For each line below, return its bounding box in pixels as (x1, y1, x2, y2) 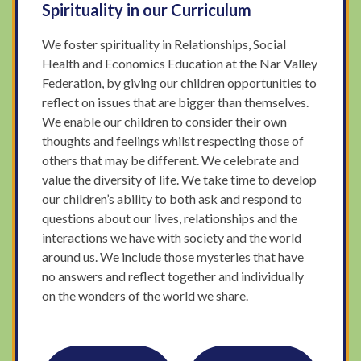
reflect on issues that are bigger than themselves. (42, 93, 309, 110)
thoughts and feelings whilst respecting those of (42, 132, 305, 148)
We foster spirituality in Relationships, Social (42, 35, 287, 52)
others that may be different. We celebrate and (42, 151, 300, 168)
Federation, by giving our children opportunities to (42, 74, 317, 90)
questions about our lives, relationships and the (42, 210, 298, 226)
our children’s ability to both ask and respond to (42, 190, 303, 206)
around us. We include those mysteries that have (42, 248, 305, 264)
